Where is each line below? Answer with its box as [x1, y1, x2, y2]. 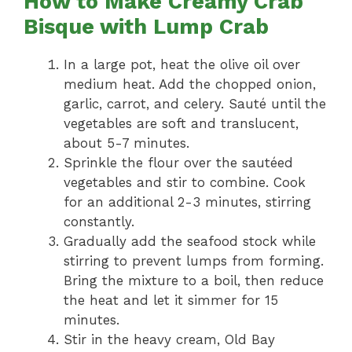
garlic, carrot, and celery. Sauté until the [64, 96, 326, 112]
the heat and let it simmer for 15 [64, 292, 278, 309]
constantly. [64, 214, 134, 230]
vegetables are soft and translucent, [64, 115, 299, 132]
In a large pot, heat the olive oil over [64, 57, 300, 73]
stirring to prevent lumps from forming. [64, 253, 324, 269]
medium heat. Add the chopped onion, [64, 76, 316, 93]
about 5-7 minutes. [64, 135, 189, 152]
